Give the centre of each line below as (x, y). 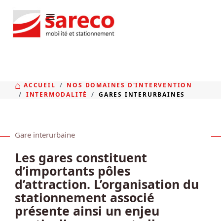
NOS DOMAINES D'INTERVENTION (130, 85)
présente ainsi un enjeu (87, 210)
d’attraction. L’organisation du (107, 184)
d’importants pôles (73, 170)
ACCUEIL (40, 85)
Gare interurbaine (45, 134)
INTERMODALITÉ (57, 94)
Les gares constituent (81, 157)
